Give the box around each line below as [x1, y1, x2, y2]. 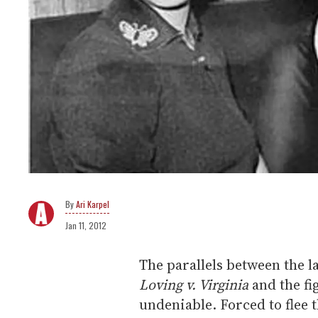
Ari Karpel [76, 197, 109, 210]
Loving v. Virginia [139, 274, 248, 295]
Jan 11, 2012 [65, 219, 106, 231]
